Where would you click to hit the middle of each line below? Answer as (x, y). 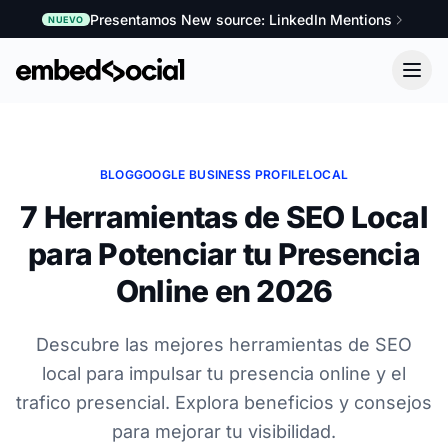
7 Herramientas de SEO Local (224, 216)
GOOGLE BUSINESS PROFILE (219, 174)
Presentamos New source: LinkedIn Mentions (240, 19)
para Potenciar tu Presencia (224, 253)
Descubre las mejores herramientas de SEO (224, 344)
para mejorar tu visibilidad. (224, 431)
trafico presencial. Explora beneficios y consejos (224, 402)
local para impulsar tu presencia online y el (224, 373)
